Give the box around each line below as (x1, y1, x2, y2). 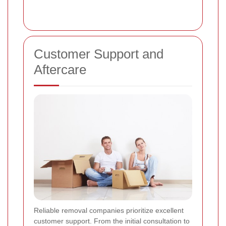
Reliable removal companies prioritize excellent (34, 206, 184, 214)
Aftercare (34, 62, 86, 78)
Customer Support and (34, 46, 163, 62)
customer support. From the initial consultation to (34, 216, 190, 225)
